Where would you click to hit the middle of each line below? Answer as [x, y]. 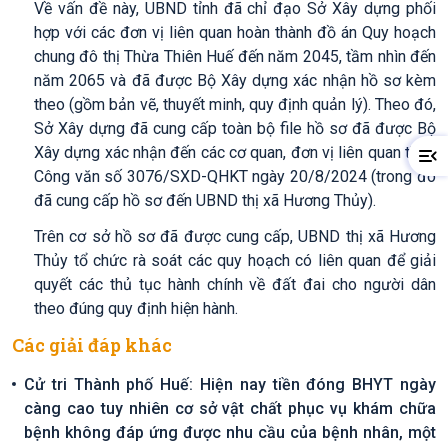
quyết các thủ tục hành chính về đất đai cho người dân [235, 284]
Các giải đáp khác [92, 345]
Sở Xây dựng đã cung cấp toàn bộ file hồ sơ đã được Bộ [235, 128]
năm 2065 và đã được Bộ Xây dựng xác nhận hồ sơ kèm [235, 80]
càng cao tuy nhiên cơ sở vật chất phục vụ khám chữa [230, 408]
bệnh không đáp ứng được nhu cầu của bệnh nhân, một [230, 432]
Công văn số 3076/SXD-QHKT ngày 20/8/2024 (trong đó [235, 176]
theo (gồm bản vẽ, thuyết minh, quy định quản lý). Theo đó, [235, 104]
